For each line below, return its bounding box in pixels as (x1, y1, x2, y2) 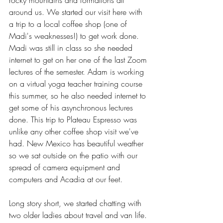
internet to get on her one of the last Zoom (9, 54, 149, 65)
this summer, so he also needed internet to (9, 90, 148, 101)
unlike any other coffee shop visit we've (9, 125, 141, 137)
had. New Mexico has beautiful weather (9, 137, 146, 149)
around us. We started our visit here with (9, 6, 145, 17)
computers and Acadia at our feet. (9, 173, 122, 185)
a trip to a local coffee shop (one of (9, 18, 129, 29)
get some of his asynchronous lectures (9, 102, 135, 113)
